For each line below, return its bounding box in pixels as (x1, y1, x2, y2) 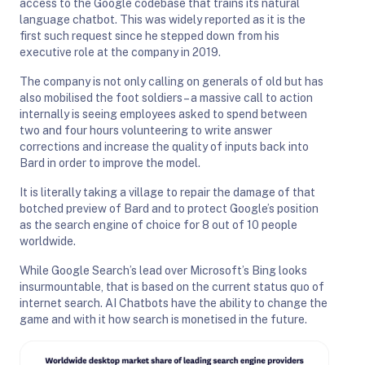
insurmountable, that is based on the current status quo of (20, 279, 324, 293)
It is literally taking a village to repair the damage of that (20, 185, 315, 199)
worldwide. (20, 234, 76, 248)
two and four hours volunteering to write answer (20, 123, 272, 137)
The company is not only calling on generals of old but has (20, 74, 323, 88)
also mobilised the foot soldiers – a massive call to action (20, 90, 313, 104)
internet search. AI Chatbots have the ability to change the (20, 296, 328, 310)
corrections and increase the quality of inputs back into (20, 139, 309, 153)
